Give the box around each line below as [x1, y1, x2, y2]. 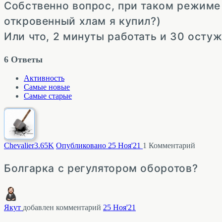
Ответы [8, 55, 43, 64]
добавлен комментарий [23, 203, 103, 212]
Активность [24, 74, 64, 83]
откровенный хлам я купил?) [4, 15, 161, 27]
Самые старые [24, 92, 72, 101]
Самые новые [24, 83, 70, 92]
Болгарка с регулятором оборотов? [4, 162, 198, 174]
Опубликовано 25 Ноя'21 [56, 141, 143, 150]
